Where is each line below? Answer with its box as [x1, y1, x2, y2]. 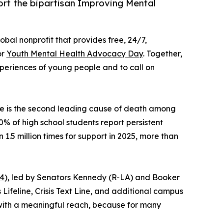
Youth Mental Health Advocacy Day [6, 49, 143, 59]
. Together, [143, 49, 182, 59]
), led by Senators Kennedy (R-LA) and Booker [4, 172, 180, 183]
